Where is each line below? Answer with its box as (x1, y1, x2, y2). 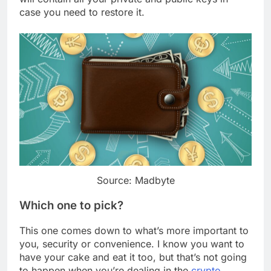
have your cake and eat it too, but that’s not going (19, 250, 247, 263)
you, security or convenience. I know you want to (19, 237, 244, 250)
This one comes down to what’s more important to (19, 224, 249, 237)
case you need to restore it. (19, 5, 145, 18)
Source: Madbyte (96, 174, 175, 187)
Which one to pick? (19, 198, 123, 212)
